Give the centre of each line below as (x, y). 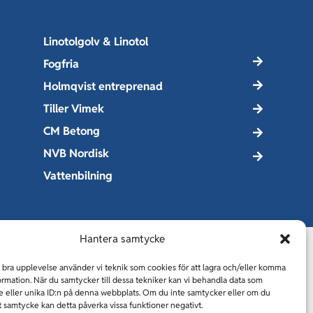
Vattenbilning (78, 176)
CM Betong (71, 131)
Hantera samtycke (122, 239)
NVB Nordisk (76, 154)
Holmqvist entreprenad (103, 87)
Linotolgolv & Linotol (95, 42)
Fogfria (61, 64)
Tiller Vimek (73, 109)
